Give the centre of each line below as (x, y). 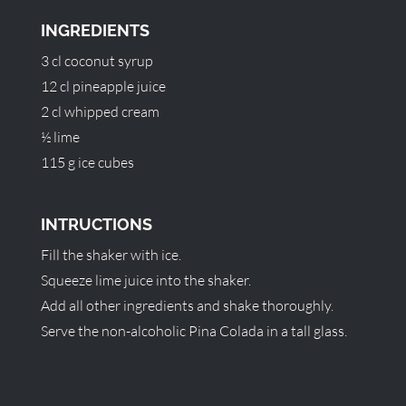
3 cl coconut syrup (97, 61)
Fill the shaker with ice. (111, 255)
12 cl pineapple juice (103, 86)
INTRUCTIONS (96, 224)
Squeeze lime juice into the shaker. (145, 280)
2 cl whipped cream (100, 111)
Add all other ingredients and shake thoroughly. (187, 305)
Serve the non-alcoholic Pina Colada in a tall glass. (193, 331)
